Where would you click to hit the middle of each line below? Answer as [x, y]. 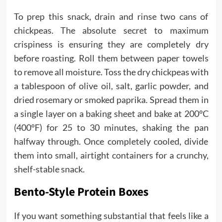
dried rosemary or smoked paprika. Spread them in [111, 100]
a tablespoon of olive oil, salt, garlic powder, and [111, 86]
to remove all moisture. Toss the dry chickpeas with [111, 72]
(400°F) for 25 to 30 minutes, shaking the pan [111, 127]
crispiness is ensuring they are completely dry [111, 44]
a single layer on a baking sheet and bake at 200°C [111, 113]
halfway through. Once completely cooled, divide [111, 141]
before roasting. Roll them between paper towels [111, 58]
